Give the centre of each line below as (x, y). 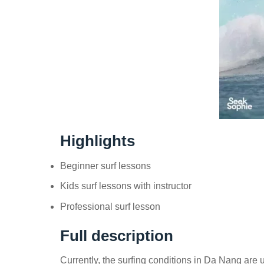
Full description (117, 235)
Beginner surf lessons (105, 166)
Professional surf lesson (110, 206)
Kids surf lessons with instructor (126, 186)
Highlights (98, 141)
